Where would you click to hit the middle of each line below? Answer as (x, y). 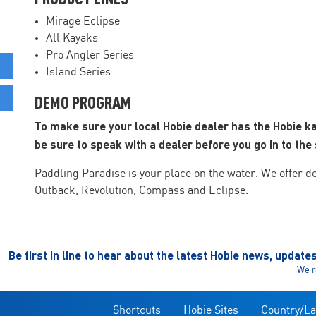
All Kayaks (72, 39)
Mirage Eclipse (83, 22)
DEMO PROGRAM (83, 102)
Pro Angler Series (90, 56)
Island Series (78, 73)
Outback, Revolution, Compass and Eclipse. (141, 191)
